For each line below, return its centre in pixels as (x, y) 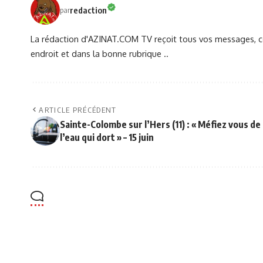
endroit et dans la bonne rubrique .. (100, 54)
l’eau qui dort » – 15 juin (107, 138)
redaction (88, 10)
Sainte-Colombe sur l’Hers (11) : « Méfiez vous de (160, 125)
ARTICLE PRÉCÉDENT (78, 110)
